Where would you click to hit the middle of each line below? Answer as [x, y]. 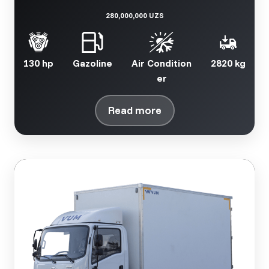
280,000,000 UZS [134, 16]
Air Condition [162, 63]
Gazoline [92, 63]
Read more [134, 110]
